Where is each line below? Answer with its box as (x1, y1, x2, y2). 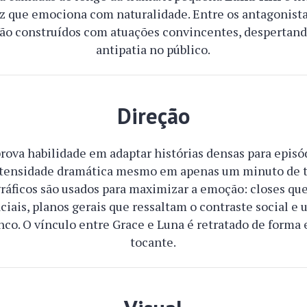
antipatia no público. (96, 41, 211, 58)
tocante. (130, 234, 177, 250)
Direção (116, 101, 190, 130)
